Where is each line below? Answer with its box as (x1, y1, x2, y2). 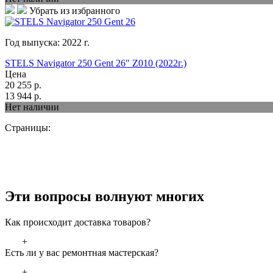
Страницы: (5, 122, 51, 133)
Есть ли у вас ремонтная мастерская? (5, 247, 158, 258)
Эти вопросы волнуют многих (5, 188, 204, 205)
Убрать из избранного (29, 5, 120, 16)
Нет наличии (5, 102, 59, 113)
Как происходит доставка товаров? (5, 217, 151, 228)
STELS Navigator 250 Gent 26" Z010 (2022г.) (5, 58, 186, 69)
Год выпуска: (5, 37, 62, 48)
